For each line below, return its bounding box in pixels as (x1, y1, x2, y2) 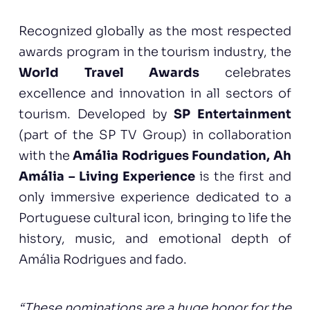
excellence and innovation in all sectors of (18, 86, 292, 101)
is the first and (194, 169, 292, 184)
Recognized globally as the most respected (18, 24, 292, 39)
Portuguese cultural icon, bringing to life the (18, 210, 292, 226)
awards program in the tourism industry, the (18, 44, 292, 60)
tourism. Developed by (18, 107, 174, 122)
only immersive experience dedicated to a (18, 190, 292, 205)
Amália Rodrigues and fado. (18, 252, 187, 267)
